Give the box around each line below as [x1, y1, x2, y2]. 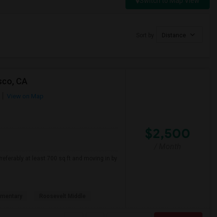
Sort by [136, 32, 154, 39]
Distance [162, 32, 187, 39]
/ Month [154, 141, 182, 151]
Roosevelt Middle [39, 193, 86, 200]
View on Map [5, 92, 44, 100]
